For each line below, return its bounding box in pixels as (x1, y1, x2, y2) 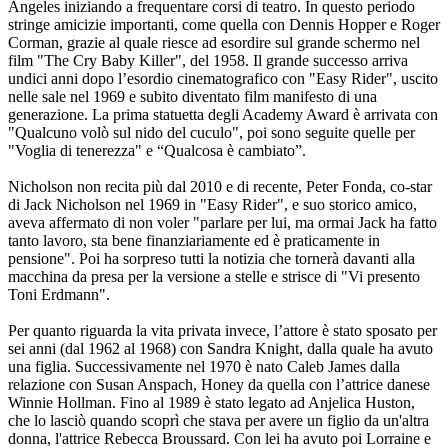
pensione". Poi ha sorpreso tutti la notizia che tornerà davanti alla (8, 250, 415, 268)
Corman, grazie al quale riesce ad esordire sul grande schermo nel (8, 34, 420, 52)
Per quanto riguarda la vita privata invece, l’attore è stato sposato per (8, 322, 437, 340)
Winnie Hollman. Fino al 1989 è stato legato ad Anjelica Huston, (8, 394, 415, 412)
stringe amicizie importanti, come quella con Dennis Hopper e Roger (8, 16, 440, 34)
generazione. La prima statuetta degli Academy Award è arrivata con (8, 106, 438, 124)
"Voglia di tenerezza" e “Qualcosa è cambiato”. (8, 142, 306, 160)
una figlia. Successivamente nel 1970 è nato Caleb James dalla (8, 358, 400, 376)
